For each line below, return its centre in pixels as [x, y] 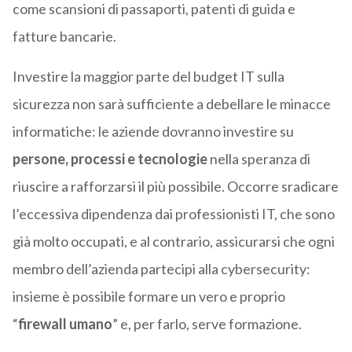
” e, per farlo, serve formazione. [207, 324]
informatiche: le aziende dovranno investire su [153, 132]
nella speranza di [258, 159]
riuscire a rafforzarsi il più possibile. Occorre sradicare [175, 187]
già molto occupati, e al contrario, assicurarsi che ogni [173, 242]
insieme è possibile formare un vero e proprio [148, 297]
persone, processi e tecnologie [110, 159]
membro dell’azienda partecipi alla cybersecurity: [161, 269]
